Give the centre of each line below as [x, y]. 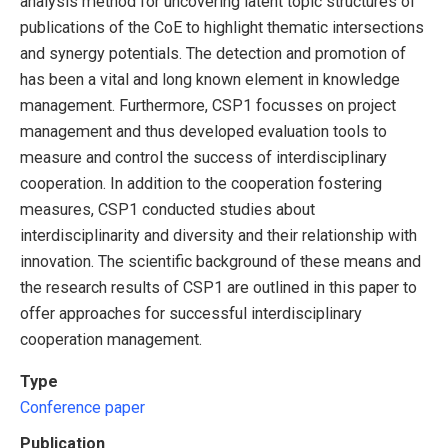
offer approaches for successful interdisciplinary [191, 313]
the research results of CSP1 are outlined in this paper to [218, 287]
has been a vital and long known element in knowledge [210, 79]
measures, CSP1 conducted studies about [167, 209]
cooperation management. [111, 339]
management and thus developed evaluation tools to [203, 131]
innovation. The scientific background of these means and [220, 261]
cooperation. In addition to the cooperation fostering [201, 183]
